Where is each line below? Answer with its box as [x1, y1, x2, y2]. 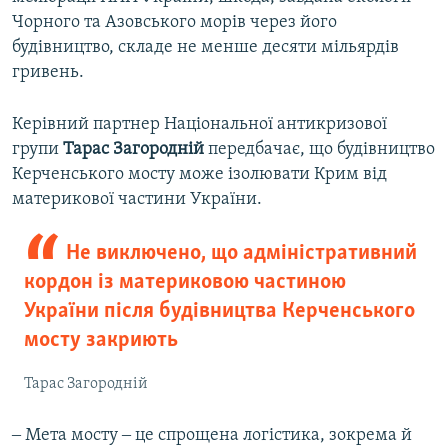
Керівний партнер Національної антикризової [12, 115, 387, 135]
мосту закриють [24, 329, 178, 353]
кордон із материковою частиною [24, 271, 346, 295]
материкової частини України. [12, 190, 262, 210]
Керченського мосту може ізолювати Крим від [12, 165, 387, 185]
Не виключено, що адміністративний [65, 242, 417, 266]
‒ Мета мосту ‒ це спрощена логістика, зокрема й [12, 426, 412, 446]
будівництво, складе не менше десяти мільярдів [12, 38, 399, 58]
